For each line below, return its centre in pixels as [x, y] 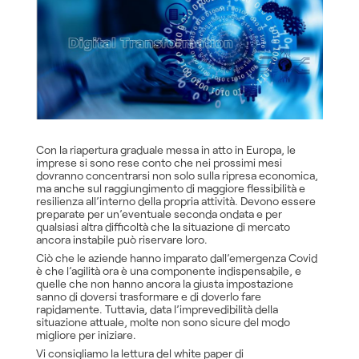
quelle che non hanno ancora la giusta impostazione [165, 284]
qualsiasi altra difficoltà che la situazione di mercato [163, 227]
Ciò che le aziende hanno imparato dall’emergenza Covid [177, 258]
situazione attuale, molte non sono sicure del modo [163, 322]
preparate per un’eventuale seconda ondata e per [159, 214]
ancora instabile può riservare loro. [122, 240]
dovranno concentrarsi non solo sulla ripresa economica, [177, 175]
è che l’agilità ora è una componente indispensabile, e [169, 271]
